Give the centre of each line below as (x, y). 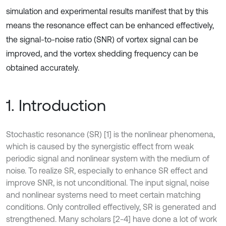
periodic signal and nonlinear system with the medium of (108, 158)
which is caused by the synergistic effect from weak (100, 146)
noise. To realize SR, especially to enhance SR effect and (107, 171)
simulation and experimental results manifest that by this (107, 11)
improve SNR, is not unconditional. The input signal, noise (108, 183)
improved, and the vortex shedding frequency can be (102, 53)
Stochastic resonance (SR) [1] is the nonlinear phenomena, (110, 134)
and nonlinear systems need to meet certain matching (103, 195)
